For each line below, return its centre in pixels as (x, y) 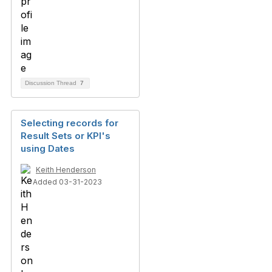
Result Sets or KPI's (66, 136)
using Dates (48, 148)
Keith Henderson (66, 170)
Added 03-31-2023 (67, 182)
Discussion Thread (52, 83)
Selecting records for (70, 123)
